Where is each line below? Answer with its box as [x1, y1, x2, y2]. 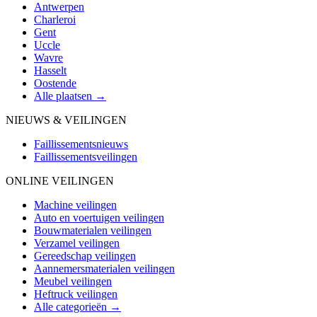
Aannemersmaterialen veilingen [34, 262, 175, 275]
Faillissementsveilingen [34, 150, 137, 163]
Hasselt [34, 64, 67, 76]
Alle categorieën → [34, 300, 121, 313]
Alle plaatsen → [34, 89, 106, 102]
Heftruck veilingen [34, 287, 117, 300]
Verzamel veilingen [34, 236, 120, 249]
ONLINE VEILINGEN [6, 174, 114, 187]
